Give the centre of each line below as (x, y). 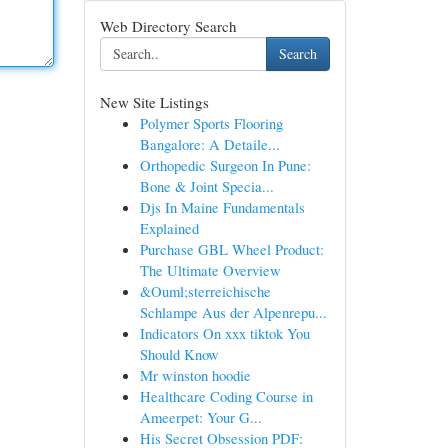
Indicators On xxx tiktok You (224, 333)
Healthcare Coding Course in (226, 396)
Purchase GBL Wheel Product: (231, 249)
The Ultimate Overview (210, 270)
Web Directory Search (168, 26)
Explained (169, 228)
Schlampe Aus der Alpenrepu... (233, 312)
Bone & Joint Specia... (206, 186)
